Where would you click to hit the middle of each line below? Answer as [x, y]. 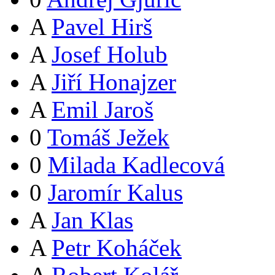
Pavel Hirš [102, 26]
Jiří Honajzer [114, 82]
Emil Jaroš [103, 109]
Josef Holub [110, 54]
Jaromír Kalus [115, 192]
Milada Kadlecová [136, 165]
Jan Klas [92, 220]
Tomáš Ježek [108, 137]
